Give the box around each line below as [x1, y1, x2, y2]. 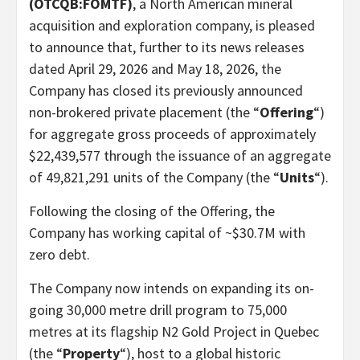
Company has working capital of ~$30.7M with [29, 223, 305, 242]
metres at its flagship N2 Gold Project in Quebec [29, 321, 319, 341]
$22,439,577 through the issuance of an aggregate [29, 145, 331, 165]
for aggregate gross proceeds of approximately [29, 124, 316, 143]
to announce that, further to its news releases [29, 37, 305, 56]
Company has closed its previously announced [29, 80, 303, 100]
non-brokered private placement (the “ [29, 102, 260, 121]
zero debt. [29, 244, 90, 264]
